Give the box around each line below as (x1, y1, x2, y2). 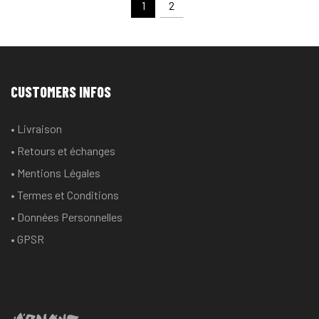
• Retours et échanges (11, 144, 115, 158)
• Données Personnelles (11, 210, 122, 224)
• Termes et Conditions (11, 188, 119, 202)
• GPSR (11, 232, 44, 246)
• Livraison (11, 122, 62, 136)
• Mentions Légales (11, 166, 100, 180)
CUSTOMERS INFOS (11, 83, 111, 101)
